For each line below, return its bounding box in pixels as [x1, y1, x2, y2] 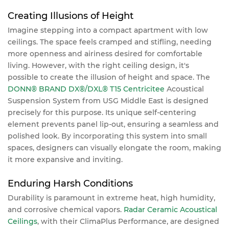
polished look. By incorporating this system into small [8, 131, 207, 141]
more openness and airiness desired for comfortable [8, 49, 202, 58]
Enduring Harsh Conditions [8, 177, 133, 189]
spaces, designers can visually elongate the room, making [8, 143, 221, 152]
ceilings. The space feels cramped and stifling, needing [8, 37, 212, 47]
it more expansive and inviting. [8, 154, 123, 164]
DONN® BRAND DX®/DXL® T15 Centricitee [8, 84, 165, 94]
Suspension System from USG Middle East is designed [8, 96, 209, 105]
